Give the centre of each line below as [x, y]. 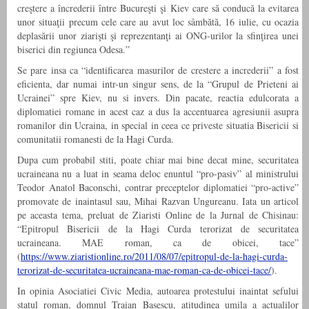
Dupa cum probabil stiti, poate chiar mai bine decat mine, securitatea [158, 160]
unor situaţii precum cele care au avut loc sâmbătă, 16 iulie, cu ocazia [158, 22]
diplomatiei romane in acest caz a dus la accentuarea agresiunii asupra [158, 112]
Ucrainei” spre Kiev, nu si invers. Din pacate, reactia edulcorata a [158, 98]
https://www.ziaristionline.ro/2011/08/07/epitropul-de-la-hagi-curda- [154, 257]
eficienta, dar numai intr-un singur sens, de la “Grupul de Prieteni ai [158, 84]
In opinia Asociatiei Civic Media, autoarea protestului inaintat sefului [158, 291]
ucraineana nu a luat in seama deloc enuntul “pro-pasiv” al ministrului [158, 174]
